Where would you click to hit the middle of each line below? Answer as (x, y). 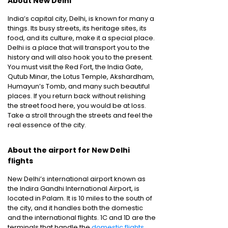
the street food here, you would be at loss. (77, 106)
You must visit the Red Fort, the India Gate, (75, 67)
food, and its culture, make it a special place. (81, 38)
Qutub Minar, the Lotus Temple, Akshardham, (81, 77)
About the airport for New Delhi (69, 150)
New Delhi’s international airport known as (77, 179)
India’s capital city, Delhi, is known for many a (81, 19)
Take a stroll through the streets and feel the (80, 115)
